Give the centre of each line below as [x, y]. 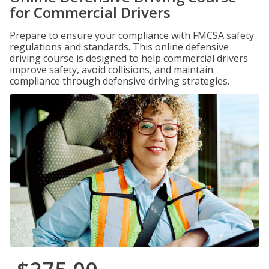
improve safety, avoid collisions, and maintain [111, 70]
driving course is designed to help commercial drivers [129, 58]
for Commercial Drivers [90, 12]
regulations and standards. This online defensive [119, 47]
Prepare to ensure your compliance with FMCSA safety [132, 35]
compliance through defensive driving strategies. [119, 81]
